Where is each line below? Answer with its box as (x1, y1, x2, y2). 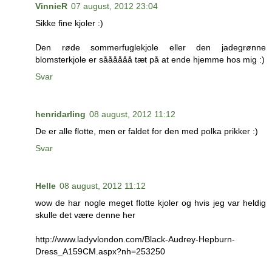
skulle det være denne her (35, 210, 135, 220)
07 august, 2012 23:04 (71, 1, 158, 12)
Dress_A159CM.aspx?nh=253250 (35, 246, 165, 257)
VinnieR (35, 1, 67, 12)
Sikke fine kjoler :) (35, 18, 103, 29)
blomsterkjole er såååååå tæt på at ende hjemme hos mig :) (35, 55, 265, 65)
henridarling (35, 109, 86, 120)
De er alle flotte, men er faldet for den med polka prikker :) (35, 126, 258, 137)
